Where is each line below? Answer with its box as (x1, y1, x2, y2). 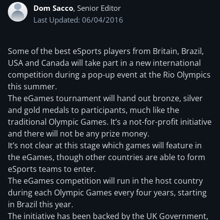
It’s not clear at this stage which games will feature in (8, 140, 202, 151)
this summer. (8, 81, 57, 92)
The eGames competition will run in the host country (8, 175, 203, 186)
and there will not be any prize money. (8, 128, 149, 139)
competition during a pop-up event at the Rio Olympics (8, 69, 211, 80)
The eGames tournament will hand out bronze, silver (8, 93, 203, 104)
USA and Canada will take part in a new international (8, 57, 201, 68)
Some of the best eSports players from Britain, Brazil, (8, 46, 204, 56)
